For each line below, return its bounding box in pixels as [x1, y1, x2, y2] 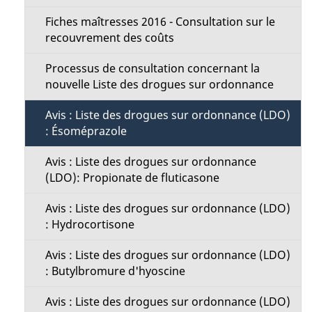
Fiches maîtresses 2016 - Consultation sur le [45, 14, 275, 29]
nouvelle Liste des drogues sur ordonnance [45, 77, 274, 92]
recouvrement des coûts [45, 30, 174, 45]
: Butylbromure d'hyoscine [45, 263, 185, 279]
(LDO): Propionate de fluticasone [45, 170, 219, 185]
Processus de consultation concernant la [45, 61, 260, 76]
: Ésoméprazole [45, 123, 127, 139]
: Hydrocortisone [45, 217, 134, 232]
